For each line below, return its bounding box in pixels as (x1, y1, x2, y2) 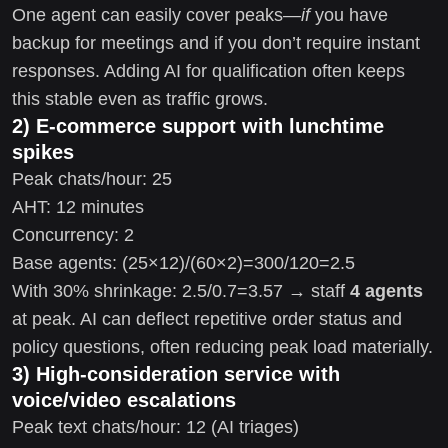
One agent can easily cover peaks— (12, 4, 301, 25)
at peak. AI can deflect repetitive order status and (12, 308, 402, 329)
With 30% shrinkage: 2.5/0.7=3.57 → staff (12, 280, 350, 301)
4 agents (350, 280, 423, 301)
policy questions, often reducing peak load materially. (12, 336, 433, 357)
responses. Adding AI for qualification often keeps (12, 60, 405, 81)
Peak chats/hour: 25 (12, 168, 172, 189)
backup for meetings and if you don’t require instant (12, 32, 420, 53)
